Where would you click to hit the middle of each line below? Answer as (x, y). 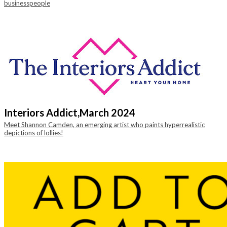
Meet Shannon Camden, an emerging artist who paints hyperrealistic (104, 125)
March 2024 (107, 112)
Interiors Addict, (42, 112)
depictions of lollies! (34, 133)
